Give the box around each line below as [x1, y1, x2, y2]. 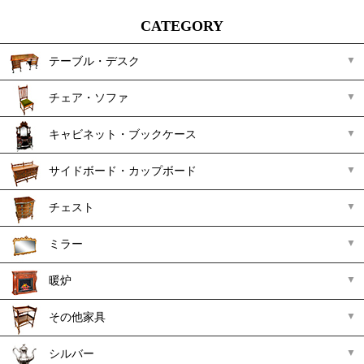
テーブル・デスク [49, 54, 140, 67]
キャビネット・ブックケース [49, 128, 197, 141]
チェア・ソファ [49, 91, 128, 104]
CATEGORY [141, 18, 223, 34]
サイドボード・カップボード [49, 164, 197, 177]
